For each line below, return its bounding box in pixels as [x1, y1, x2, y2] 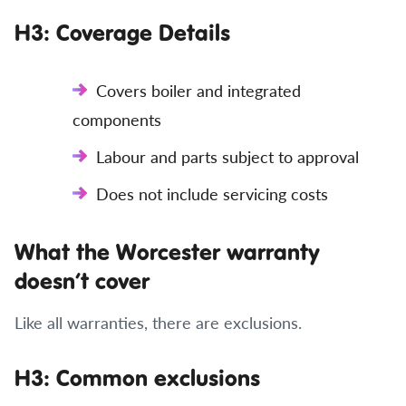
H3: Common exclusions [14, 362, 260, 392]
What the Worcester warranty [14, 237, 320, 266]
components [72, 108, 161, 130]
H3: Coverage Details [14, 17, 230, 47]
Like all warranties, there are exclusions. [14, 311, 302, 333]
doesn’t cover [14, 266, 150, 295]
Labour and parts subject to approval [96, 145, 359, 168]
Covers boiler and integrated [96, 79, 301, 101]
